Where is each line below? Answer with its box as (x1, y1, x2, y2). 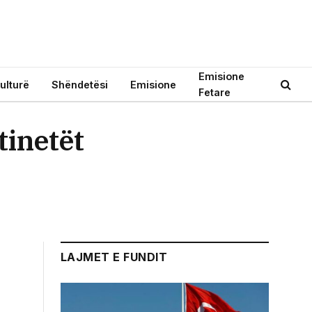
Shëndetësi (52, 78, 108, 91)
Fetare (198, 86, 231, 98)
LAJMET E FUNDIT (61, 250, 168, 264)
